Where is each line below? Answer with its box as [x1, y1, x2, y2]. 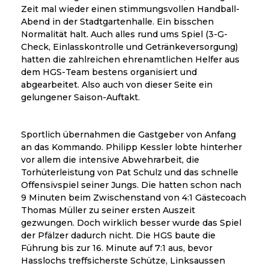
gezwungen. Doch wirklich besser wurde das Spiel [21, 217, 241, 229]
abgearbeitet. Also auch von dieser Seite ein [21, 79, 213, 91]
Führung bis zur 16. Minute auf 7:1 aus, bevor [21, 243, 213, 254]
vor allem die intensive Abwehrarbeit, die [21, 154, 199, 166]
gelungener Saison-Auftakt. [21, 92, 140, 103]
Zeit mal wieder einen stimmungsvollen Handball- [21, 4, 240, 15]
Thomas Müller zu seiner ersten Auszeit [21, 205, 195, 216]
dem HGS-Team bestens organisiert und [21, 67, 197, 78]
